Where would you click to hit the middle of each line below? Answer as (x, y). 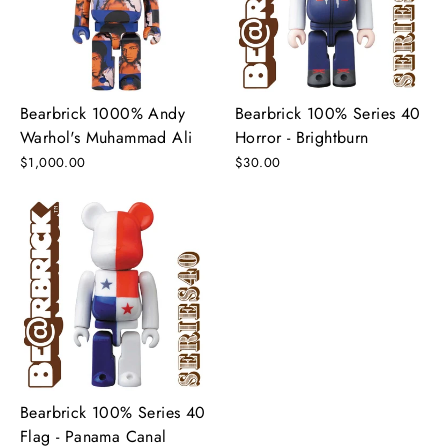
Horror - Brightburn (302, 137)
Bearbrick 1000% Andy (102, 113)
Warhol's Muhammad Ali (106, 137)
